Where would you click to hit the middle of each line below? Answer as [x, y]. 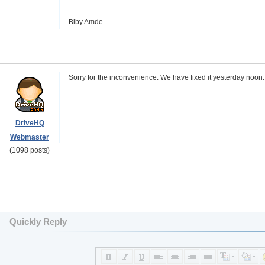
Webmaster [30, 137]
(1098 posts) [30, 150]
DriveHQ [30, 123]
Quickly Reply [38, 222]
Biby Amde [86, 22]
